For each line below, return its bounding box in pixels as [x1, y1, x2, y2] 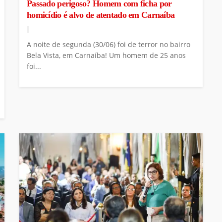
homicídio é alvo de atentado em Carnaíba [27, 10, 175, 20]
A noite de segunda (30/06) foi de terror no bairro [27, 40, 190, 50]
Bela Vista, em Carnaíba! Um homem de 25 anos [27, 51, 186, 60]
